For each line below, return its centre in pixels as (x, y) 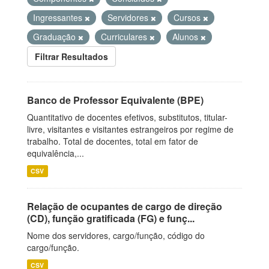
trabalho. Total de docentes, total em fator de (113, 141)
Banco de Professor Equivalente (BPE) (115, 100)
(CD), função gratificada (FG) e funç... (111, 218)
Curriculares (125, 37)
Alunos (186, 37)
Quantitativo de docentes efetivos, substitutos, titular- (127, 117)
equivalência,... (56, 153)
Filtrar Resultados (71, 56)
